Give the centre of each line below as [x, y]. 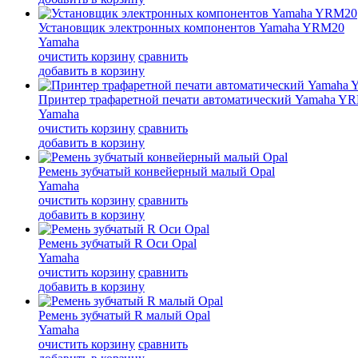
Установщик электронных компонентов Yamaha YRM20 [191, 27]
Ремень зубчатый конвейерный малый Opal [157, 171]
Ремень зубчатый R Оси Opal [117, 243]
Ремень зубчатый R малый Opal [124, 315]
